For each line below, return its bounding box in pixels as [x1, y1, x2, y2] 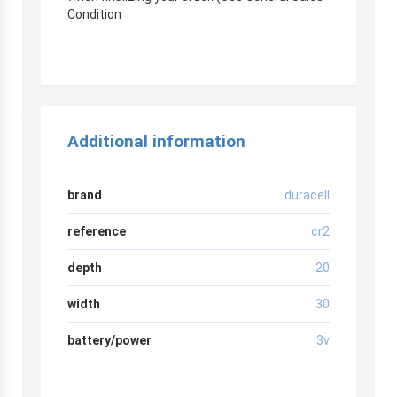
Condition [67, 6, 121, 21]
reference [67, 223, 126, 238]
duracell [284, 187, 330, 202]
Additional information [67, 130, 245, 152]
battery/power [67, 332, 152, 347]
